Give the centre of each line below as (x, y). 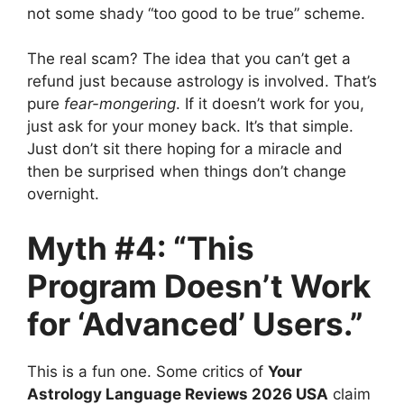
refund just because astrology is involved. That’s (202, 82)
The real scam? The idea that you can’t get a (189, 59)
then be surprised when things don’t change (187, 172)
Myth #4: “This (141, 248)
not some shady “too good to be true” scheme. (196, 13)
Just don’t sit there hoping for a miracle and (185, 149)
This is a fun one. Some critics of (147, 371)
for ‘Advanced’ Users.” (195, 323)
